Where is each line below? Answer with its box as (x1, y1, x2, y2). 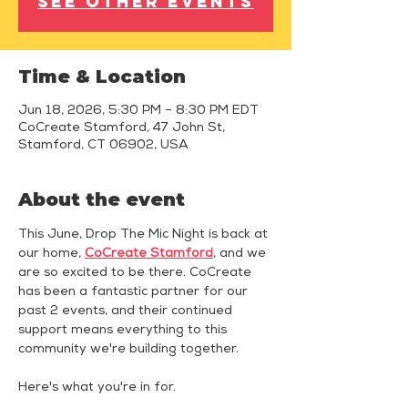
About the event (18, 189, 185, 210)
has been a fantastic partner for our (18, 286, 251, 299)
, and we (213, 248, 270, 260)
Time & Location (18, 66, 186, 87)
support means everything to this (18, 324, 230, 337)
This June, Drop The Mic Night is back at (18, 229, 271, 241)
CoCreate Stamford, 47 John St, (18, 122, 225, 135)
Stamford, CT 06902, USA (18, 139, 189, 152)
